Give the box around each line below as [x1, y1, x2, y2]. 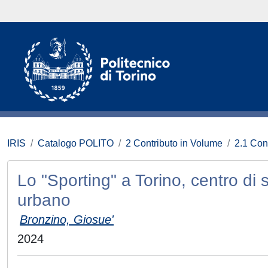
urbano [17, 191, 71, 209]
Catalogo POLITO [38, 138, 114, 148]
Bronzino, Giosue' [20, 213, 114, 226]
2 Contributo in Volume [126, 138, 223, 148]
